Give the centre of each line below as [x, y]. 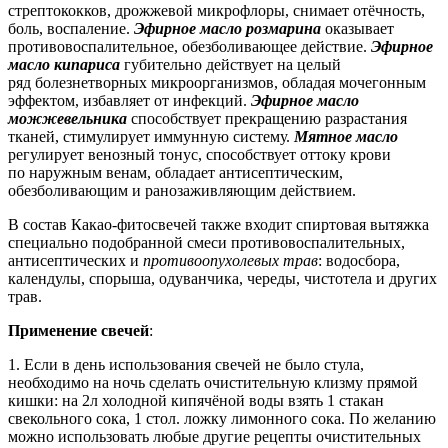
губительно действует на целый [230, 64]
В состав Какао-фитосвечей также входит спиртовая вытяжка [218, 224]
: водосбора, [359, 260]
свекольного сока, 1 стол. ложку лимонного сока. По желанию [222, 418]
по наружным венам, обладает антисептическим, [175, 172]
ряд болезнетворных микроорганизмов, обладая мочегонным [217, 82]
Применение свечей [78, 330]
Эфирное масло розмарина [225, 28]
